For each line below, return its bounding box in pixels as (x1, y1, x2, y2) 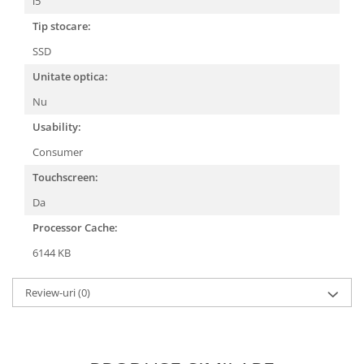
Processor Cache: (32, 220, 118, 235)
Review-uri (25, 285, 78, 300)
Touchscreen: (32, 170, 98, 184)
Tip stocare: (32, 19, 91, 33)
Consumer (32, 145, 85, 159)
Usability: (32, 119, 81, 134)
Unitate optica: (32, 69, 108, 84)
